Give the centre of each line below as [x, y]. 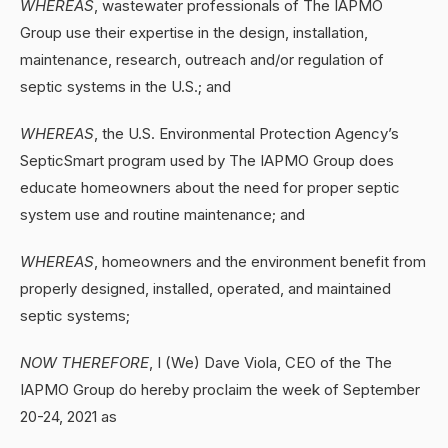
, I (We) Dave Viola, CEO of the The [270, 362]
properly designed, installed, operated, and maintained [205, 288]
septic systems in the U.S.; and [125, 86]
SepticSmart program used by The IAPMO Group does [207, 160]
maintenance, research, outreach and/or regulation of [202, 59]
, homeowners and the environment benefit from [260, 261]
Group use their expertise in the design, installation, [194, 32]
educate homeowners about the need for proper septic [210, 187]
